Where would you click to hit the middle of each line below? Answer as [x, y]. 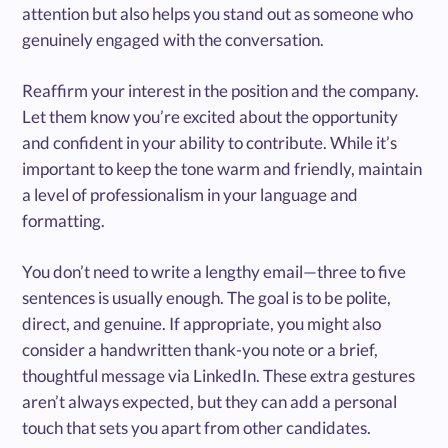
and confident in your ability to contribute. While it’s [210, 142]
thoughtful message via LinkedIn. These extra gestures [219, 375]
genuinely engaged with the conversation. [173, 39]
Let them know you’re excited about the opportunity [210, 116]
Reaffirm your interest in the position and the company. [221, 90]
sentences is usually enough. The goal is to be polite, [207, 297]
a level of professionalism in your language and [190, 194]
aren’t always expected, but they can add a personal [210, 401]
